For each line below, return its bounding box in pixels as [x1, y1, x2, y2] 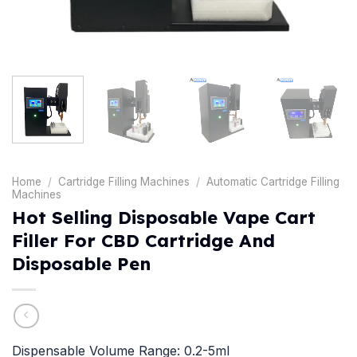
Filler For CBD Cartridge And [12, 229, 275, 252]
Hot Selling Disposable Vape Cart [12, 206, 316, 229]
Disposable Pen [12, 252, 151, 275]
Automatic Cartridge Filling [206, 175, 340, 188]
